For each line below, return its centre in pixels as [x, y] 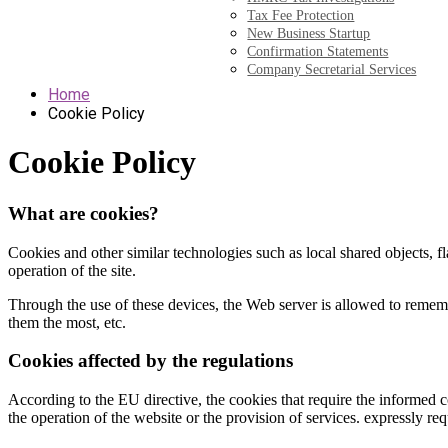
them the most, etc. [67, 322]
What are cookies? [83, 213]
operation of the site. [72, 270]
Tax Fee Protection [301, 15]
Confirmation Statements [318, 51]
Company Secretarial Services [332, 69]
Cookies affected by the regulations [150, 361]
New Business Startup [309, 33]
